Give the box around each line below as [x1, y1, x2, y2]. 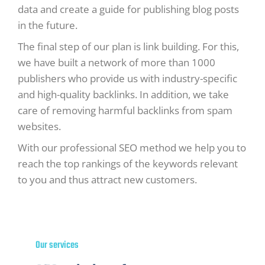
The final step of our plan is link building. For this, [18, 39, 239, 53]
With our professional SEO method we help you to [18, 140, 246, 154]
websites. [18, 119, 63, 133]
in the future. [18, 18, 80, 32]
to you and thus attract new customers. [18, 172, 197, 186]
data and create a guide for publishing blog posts [18, 2, 239, 16]
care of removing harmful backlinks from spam [18, 103, 232, 117]
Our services [35, 237, 79, 253]
